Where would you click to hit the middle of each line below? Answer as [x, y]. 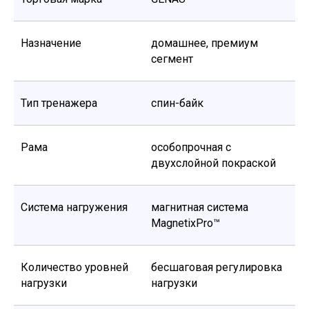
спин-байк [177, 103]
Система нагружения [74, 207]
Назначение [51, 43]
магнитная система [200, 207]
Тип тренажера [59, 103]
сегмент [172, 59]
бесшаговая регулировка [217, 267]
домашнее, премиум [205, 43]
